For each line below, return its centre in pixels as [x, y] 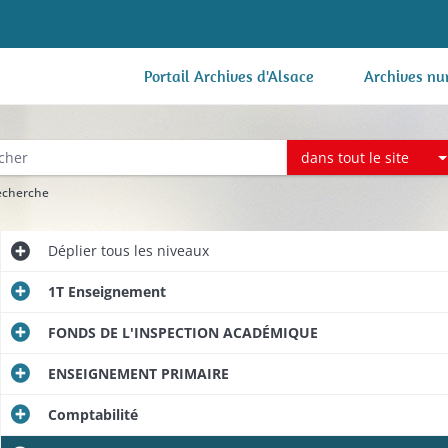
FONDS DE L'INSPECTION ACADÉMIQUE [182, 332]
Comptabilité [92, 414]
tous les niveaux [152, 250]
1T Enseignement [106, 291]
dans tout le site [355, 157]
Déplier [72, 250]
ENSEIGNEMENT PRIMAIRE [138, 373]
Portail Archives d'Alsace [229, 76]
